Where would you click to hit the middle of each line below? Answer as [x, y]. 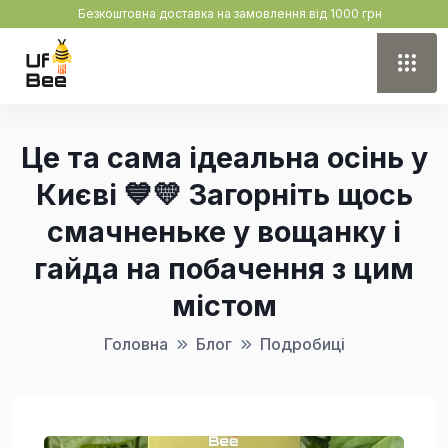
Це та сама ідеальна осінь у [224, 157]
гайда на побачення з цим [224, 268]
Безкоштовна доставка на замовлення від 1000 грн [230, 13]
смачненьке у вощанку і [224, 231]
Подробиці [302, 344]
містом [224, 305]
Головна [135, 344]
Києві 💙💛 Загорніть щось [224, 194]
